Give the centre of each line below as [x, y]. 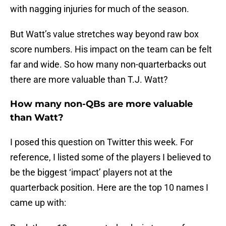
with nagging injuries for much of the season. [100, 9]
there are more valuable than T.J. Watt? [89, 80]
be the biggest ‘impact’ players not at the [91, 173]
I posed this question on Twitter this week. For [102, 142]
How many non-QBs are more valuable [101, 104]
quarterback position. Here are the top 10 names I [109, 188]
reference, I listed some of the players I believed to [110, 157]
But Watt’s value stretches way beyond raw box [104, 34]
